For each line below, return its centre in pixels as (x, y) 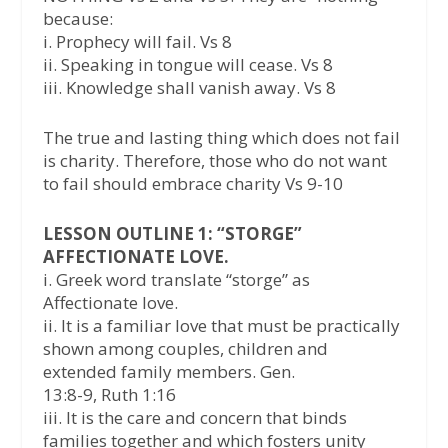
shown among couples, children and (185, 349)
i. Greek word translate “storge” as (176, 280)
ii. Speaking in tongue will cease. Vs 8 (187, 64)
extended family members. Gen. (168, 372)
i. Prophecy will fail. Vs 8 (137, 41)
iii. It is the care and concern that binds (194, 418)
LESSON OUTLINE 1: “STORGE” (172, 234)
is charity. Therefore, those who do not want (214, 160)
